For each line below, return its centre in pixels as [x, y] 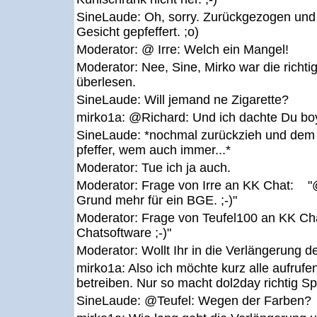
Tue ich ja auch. [186, 168]
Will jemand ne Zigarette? [217, 100]
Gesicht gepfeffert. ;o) [138, 32]
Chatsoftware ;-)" [124, 233]
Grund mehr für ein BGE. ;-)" [157, 200]
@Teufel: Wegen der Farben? [228, 301]
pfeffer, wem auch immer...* [154, 150]
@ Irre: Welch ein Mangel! [215, 50]
